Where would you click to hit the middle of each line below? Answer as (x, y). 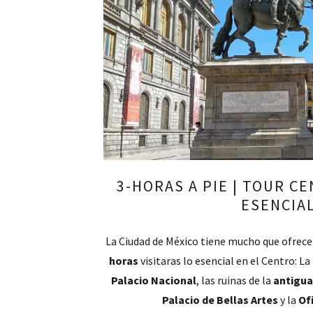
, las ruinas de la (235, 280)
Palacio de (188, 300)
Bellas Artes (247, 300)
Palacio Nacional (154, 280)
